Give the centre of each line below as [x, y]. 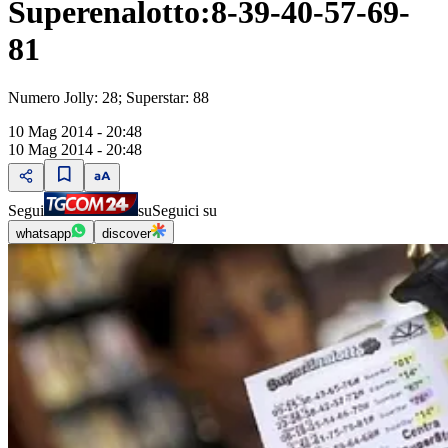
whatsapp [43, 234]
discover [126, 234]
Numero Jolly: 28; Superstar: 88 [108, 98]
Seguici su [184, 211]
